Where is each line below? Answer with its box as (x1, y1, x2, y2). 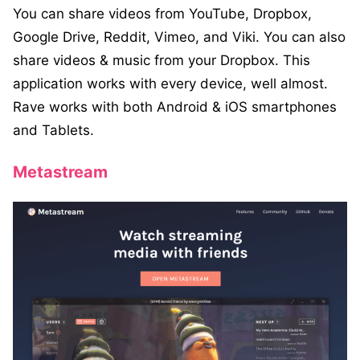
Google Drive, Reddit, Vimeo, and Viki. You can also (13, 29, 346, 46)
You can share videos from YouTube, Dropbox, (13, 6, 312, 22)
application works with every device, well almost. (13, 76, 328, 92)
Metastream (13, 162, 108, 182)
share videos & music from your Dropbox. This (13, 52, 310, 69)
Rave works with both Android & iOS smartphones (13, 99, 337, 116)
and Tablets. (13, 122, 94, 139)
